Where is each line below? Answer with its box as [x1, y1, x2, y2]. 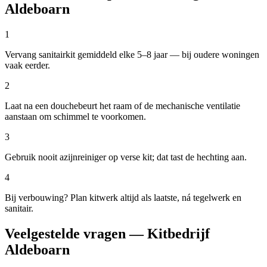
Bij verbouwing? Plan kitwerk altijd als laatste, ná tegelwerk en [5, 193, 241, 203]
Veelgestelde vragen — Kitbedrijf [5, 226, 210, 242]
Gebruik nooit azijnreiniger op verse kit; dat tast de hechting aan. [5, 152, 247, 163]
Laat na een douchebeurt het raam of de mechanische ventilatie [5, 101, 240, 111]
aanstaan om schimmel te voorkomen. [5, 111, 146, 122]
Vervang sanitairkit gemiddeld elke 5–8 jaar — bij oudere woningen [5, 49, 259, 60]
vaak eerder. [5, 60, 50, 71]
